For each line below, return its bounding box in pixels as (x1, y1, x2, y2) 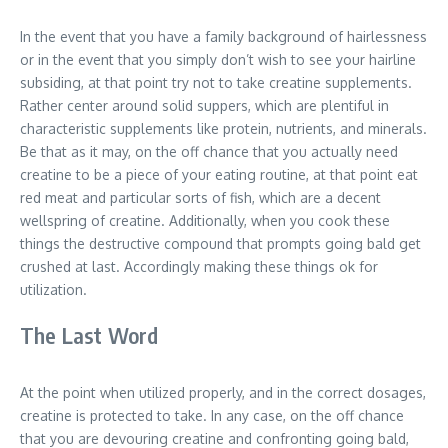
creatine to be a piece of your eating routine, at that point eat (20, 165, 418, 183)
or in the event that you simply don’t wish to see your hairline (20, 50, 416, 68)
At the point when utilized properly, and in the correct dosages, (20, 383, 426, 401)
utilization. (20, 280, 87, 298)
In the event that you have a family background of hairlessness (20, 27, 427, 45)
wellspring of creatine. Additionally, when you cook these (20, 211, 390, 229)
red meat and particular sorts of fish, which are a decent (20, 188, 381, 206)
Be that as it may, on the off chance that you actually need (20, 142, 398, 160)
